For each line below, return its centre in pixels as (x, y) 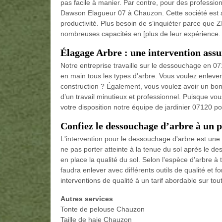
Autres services (87, 199)
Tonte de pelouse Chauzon (103, 209)
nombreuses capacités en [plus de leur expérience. (140, 34)
